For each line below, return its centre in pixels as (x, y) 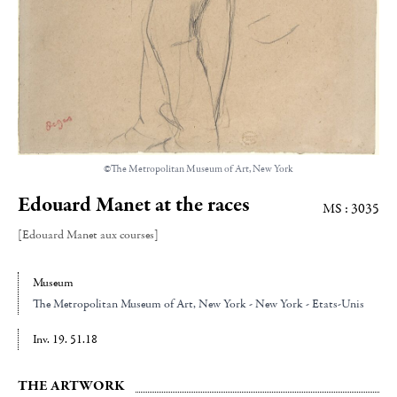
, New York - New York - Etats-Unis (279, 304)
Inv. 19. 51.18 (65, 340)
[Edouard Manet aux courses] (88, 235)
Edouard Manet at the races (134, 205)
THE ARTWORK (71, 386)
